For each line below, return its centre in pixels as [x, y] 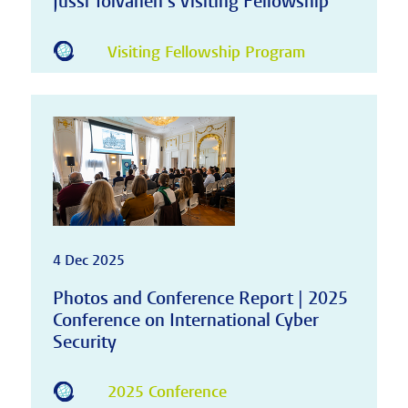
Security [84, 342]
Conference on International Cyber [185, 320]
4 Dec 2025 [88, 260]
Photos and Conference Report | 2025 [200, 298]
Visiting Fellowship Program [206, 52]
